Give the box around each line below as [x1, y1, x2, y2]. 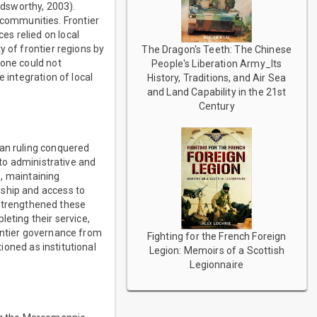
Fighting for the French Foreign [146, 231, 287, 243]
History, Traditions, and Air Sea [147, 72, 287, 84]
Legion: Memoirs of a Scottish [149, 245, 284, 257]
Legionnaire [190, 259, 244, 271]
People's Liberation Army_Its [151, 58, 282, 70]
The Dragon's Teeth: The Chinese [142, 44, 292, 56]
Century [198, 100, 235, 113]
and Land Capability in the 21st [146, 86, 287, 98]
